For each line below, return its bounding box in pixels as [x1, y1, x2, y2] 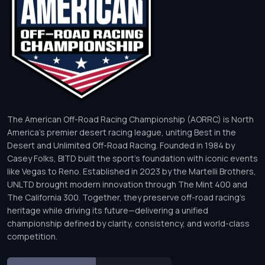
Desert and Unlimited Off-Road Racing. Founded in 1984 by [7, 140, 235, 151]
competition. [7, 231, 57, 243]
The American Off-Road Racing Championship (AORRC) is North [7, 114, 254, 125]
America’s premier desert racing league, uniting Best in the [7, 127, 236, 138]
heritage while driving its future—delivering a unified [7, 205, 208, 216]
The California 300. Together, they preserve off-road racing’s [7, 192, 245, 203]
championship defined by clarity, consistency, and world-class [7, 218, 250, 230]
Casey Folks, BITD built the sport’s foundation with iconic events [7, 153, 258, 164]
